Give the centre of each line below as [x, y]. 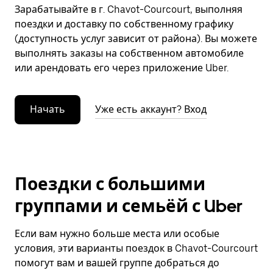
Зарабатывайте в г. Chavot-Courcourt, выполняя [129, 9]
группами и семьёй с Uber [129, 206]
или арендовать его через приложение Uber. [122, 68]
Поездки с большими [110, 184]
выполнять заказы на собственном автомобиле [129, 53]
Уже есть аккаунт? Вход [151, 109]
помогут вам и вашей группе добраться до [117, 263]
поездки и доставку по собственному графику [124, 24]
